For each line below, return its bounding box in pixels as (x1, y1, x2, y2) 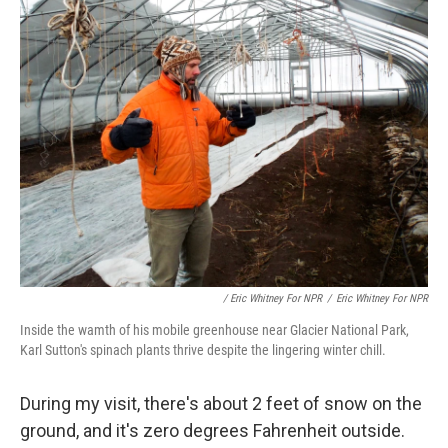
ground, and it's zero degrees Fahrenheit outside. (20, 420, 405, 442)
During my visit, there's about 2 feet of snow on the (20, 393, 422, 415)
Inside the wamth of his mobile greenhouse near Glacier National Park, (20, 322, 409, 339)
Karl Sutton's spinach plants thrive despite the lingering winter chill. (20, 342, 386, 359)
